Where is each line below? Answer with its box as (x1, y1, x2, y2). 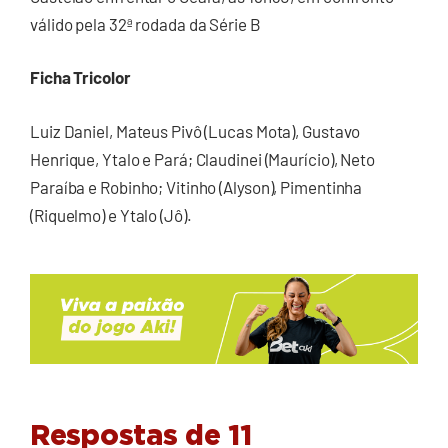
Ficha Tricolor (30, 67, 131, 88)
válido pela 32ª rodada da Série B (30, 13, 261, 34)
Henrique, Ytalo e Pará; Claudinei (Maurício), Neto (30, 148, 375, 169)
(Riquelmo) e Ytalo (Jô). (30, 204, 192, 225)
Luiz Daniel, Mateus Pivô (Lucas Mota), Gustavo (30, 120, 361, 141)
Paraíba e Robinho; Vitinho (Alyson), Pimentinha (30, 176, 363, 197)
